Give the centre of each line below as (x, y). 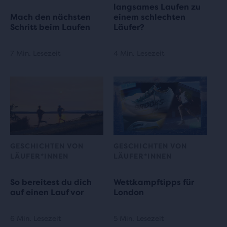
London (129, 193)
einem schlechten (149, 17)
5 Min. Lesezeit (139, 219)
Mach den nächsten (50, 17)
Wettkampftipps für (154, 182)
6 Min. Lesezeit (36, 219)
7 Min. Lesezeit (35, 53)
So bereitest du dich (51, 182)
